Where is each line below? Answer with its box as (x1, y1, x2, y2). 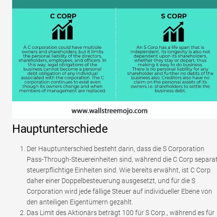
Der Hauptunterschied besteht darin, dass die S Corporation (27, 145, 204, 153)
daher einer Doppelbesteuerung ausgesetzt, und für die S (27, 177, 195, 185)
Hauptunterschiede (12, 122, 108, 136)
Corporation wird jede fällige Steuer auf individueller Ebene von (27, 187, 212, 196)
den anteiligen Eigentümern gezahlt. (27, 198, 133, 206)
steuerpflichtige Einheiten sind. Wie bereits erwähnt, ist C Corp (27, 166, 211, 174)
